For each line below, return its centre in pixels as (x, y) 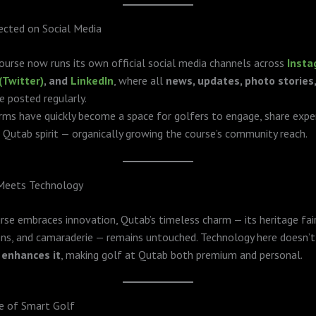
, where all (140, 81)
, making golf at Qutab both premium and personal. (182, 254)
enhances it (31, 254)
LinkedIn (92, 81)
